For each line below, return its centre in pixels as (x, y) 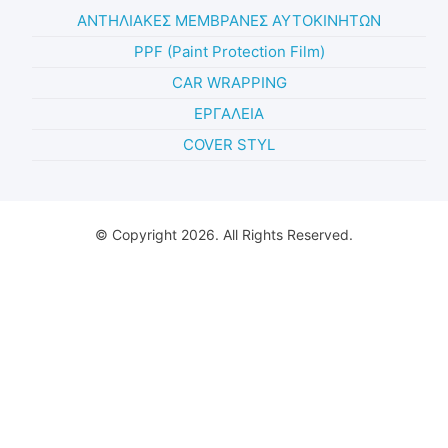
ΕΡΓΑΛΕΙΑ (229, 114)
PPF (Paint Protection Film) (229, 52)
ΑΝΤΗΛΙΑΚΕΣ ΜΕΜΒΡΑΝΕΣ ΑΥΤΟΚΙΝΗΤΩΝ (229, 21)
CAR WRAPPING (229, 83)
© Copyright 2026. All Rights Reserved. (224, 235)
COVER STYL (229, 145)
